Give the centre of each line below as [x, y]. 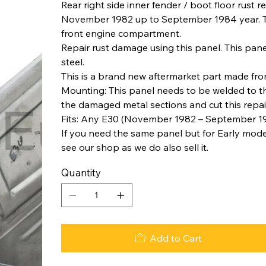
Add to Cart [175, 238]
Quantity [81, 172]
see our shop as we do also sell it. [134, 147]
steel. [72, 61]
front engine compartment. [121, 33]
